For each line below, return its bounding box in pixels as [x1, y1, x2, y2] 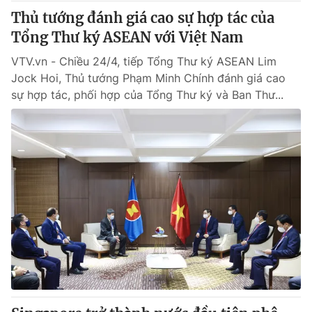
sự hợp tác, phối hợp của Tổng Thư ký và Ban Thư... [11, 88, 283, 102]
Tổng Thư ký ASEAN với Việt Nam [11, 29, 243, 46]
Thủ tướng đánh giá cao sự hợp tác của [11, 9, 274, 26]
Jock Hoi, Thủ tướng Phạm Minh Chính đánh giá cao [11, 71, 286, 85]
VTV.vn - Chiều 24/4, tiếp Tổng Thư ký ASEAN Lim [11, 54, 276, 68]
